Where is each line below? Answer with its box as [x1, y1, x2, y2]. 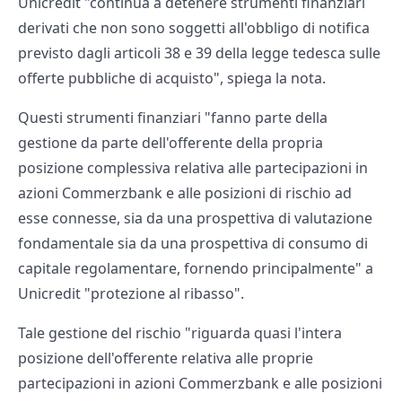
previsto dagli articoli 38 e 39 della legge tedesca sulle [18, 43, 380, 64]
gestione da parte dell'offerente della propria [18, 133, 323, 153]
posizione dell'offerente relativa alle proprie [18, 348, 313, 369]
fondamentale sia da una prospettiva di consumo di [18, 233, 368, 254]
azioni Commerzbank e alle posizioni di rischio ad [18, 183, 352, 204]
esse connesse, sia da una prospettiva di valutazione [18, 208, 372, 229]
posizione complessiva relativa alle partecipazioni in [18, 158, 368, 179]
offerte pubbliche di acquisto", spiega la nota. [18, 68, 326, 89]
